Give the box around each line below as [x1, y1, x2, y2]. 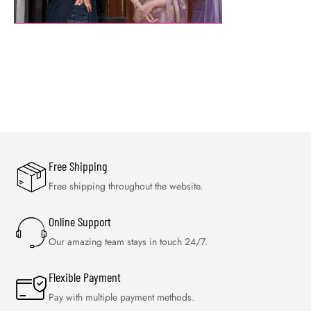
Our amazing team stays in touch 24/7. [49, 235, 208, 249]
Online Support [49, 214, 111, 229]
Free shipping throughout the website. [49, 179, 203, 193]
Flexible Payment [49, 269, 121, 285]
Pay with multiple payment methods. [49, 290, 194, 304]
